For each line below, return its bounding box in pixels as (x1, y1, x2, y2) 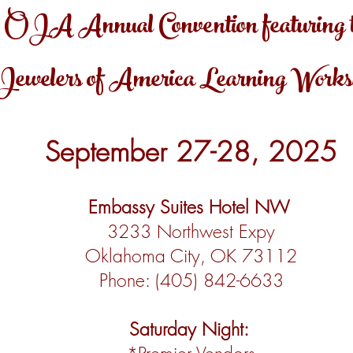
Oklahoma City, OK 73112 (85, 243, 297, 268)
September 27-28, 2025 (45, 133, 337, 170)
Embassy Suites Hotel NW (87, 195, 295, 219)
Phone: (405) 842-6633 (98, 268, 284, 292)
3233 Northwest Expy (107, 219, 275, 243)
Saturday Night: (128, 317, 254, 341)
